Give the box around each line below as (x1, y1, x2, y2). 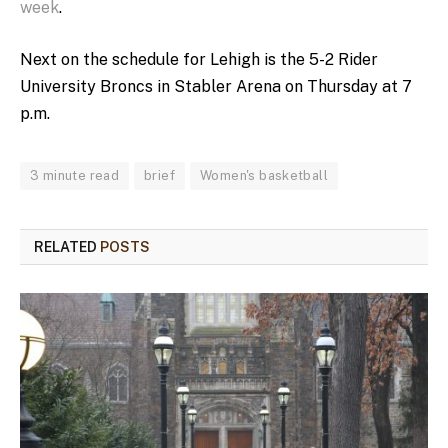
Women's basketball (200, 167, 329, 183)
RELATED (34, 238, 100, 255)
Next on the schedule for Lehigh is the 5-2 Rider (20, 49, 378, 69)
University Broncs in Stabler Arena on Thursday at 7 (20, 76, 412, 96)
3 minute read (30, 167, 120, 183)
